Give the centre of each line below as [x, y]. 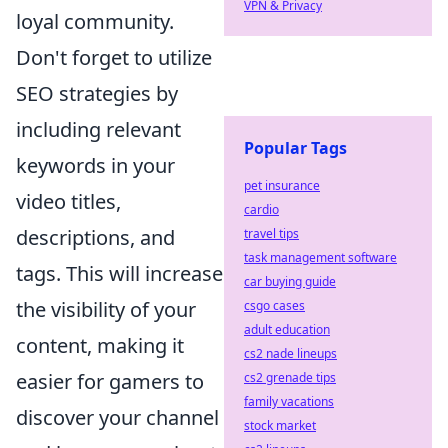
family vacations [289, 401]
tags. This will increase [119, 273]
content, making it [100, 345]
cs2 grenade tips [290, 377]
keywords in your [95, 165]
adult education [287, 329]
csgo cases [274, 305]
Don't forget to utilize [114, 57]
